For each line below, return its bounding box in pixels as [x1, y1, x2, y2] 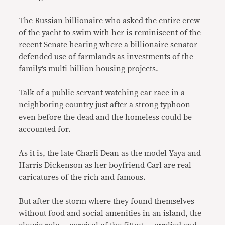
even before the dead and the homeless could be [19, 113, 192, 121]
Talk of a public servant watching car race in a [19, 88, 185, 97]
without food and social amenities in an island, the [19, 209, 202, 217]
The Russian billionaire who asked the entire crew [19, 16, 200, 25]
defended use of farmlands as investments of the [19, 52, 194, 61]
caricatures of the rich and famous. [19, 173, 146, 181]
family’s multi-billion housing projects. [19, 64, 159, 73]
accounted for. [19, 125, 75, 133]
